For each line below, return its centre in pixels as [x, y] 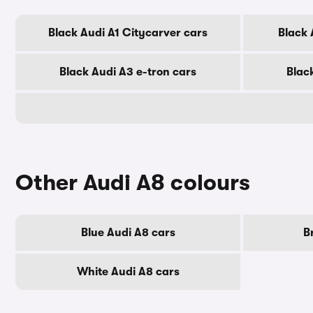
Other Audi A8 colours [133, 183]
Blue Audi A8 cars [128, 233]
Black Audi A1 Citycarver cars [128, 33]
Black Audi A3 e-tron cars [128, 72]
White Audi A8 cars [128, 272]
